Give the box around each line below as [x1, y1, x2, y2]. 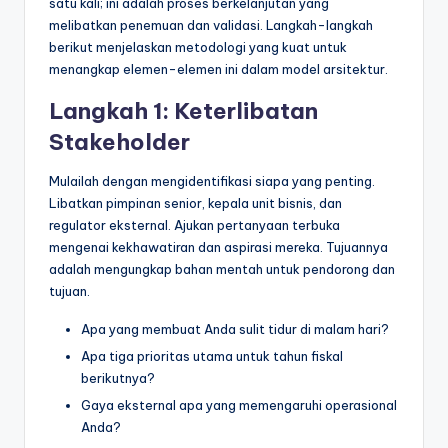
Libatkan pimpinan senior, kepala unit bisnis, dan [49, 194, 342, 211]
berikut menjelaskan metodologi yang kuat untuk [49, 38, 347, 55]
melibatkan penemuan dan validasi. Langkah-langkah [49, 16, 373, 33]
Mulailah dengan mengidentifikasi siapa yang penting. [49, 172, 375, 189]
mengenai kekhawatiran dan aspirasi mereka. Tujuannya [49, 238, 388, 255]
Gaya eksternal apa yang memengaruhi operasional [81, 396, 397, 413]
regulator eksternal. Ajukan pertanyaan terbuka [49, 216, 340, 233]
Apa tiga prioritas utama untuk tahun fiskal [81, 347, 343, 364]
